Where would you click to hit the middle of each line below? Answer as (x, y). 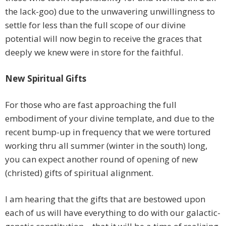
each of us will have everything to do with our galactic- (113, 213)
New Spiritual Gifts (46, 79)
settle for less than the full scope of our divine (95, 25)
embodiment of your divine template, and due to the (110, 119)
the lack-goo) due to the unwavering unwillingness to (110, 12)
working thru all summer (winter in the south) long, (106, 146)
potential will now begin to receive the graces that (103, 39)
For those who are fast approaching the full (91, 105)
